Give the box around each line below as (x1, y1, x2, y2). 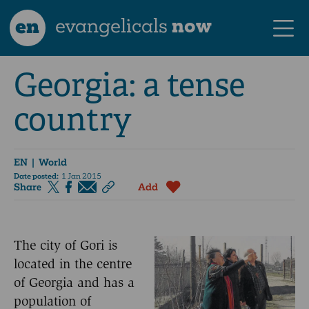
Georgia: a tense (14, 65, 245, 106)
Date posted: (14, 172, 59, 181)
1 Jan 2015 (59, 172, 101, 181)
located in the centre (14, 255, 132, 272)
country (14, 99, 132, 140)
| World (28, 155, 67, 168)
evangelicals (51, 12, 172, 38)
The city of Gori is (14, 237, 117, 253)
